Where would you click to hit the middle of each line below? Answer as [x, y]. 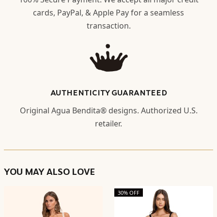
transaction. [108, 26]
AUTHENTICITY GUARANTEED [108, 93]
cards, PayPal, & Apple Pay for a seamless [108, 13]
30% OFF [128, 193]
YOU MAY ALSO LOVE [49, 172]
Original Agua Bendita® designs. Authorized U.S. [108, 111]
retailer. [108, 124]
